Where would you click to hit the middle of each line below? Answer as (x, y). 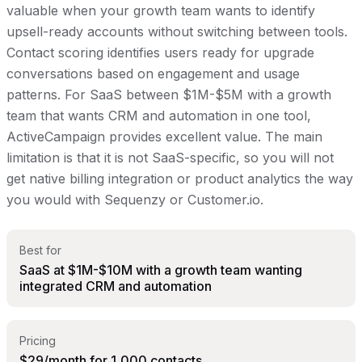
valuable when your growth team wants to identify (161, 11)
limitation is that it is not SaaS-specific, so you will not (170, 158)
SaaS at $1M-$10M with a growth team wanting (161, 270)
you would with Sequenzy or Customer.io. (135, 200)
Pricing (38, 341)
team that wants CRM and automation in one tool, (159, 116)
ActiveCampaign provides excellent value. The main (164, 137)
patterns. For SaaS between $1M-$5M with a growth (169, 95)
